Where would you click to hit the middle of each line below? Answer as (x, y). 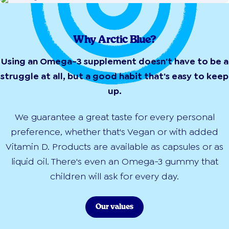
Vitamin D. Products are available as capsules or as (114, 147)
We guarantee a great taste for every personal (114, 117)
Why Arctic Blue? (114, 40)
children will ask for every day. (114, 177)
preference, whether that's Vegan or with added (114, 132)
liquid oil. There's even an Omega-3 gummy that (114, 162)
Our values (114, 207)
